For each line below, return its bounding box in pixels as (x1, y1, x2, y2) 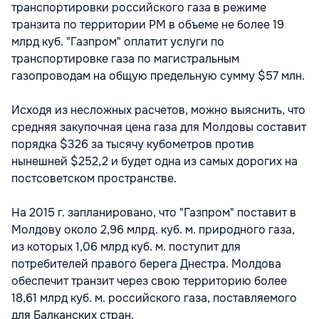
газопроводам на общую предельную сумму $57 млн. (11, 68, 305, 83)
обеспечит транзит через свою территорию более (11, 273, 287, 288)
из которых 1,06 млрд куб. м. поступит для (11, 239, 241, 254)
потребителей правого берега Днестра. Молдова (11, 256, 281, 271)
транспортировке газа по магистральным (11, 51, 239, 66)
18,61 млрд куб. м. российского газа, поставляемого (11, 290, 297, 305)
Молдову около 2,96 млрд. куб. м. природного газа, (11, 221, 295, 237)
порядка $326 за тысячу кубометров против (11, 136, 254, 152)
